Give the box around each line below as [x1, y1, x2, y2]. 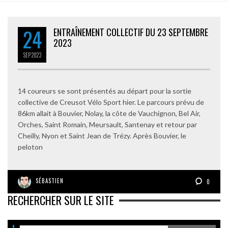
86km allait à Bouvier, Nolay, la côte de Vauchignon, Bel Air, [18, 109, 201, 118]
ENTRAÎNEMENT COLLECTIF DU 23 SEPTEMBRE [53, 25, 208, 39]
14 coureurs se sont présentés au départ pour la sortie [18, 87, 191, 95]
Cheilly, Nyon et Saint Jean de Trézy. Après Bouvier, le [18, 131, 186, 140]
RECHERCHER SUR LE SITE [8, 192, 114, 208]
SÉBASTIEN [36, 177, 64, 185]
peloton [18, 142, 43, 151]
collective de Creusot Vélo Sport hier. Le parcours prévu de [18, 98, 204, 106]
